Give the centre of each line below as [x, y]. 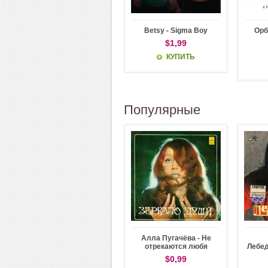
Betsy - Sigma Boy [176, 31]
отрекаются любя [176, 246]
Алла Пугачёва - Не [176, 238]
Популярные [162, 110]
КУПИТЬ [181, 57]
